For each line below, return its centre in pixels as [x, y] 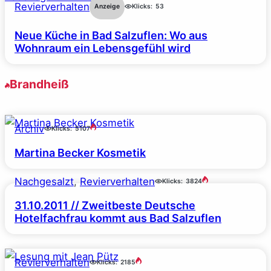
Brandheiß [39, 84]
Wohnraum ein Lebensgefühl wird [103, 48]
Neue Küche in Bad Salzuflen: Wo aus [111, 36]
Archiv [29, 129]
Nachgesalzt [44, 181]
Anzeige [107, 7]
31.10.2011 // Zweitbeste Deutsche [105, 205]
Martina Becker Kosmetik [80, 152]
